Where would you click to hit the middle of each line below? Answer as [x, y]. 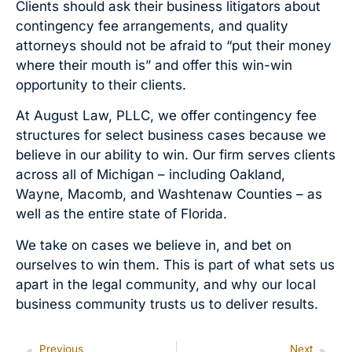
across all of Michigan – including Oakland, [150, 175]
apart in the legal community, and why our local [166, 284]
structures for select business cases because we [171, 136]
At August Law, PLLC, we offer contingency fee [166, 116]
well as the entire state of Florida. [121, 214]
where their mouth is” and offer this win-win [154, 65]
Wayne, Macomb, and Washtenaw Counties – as [169, 194]
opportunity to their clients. [101, 84]
